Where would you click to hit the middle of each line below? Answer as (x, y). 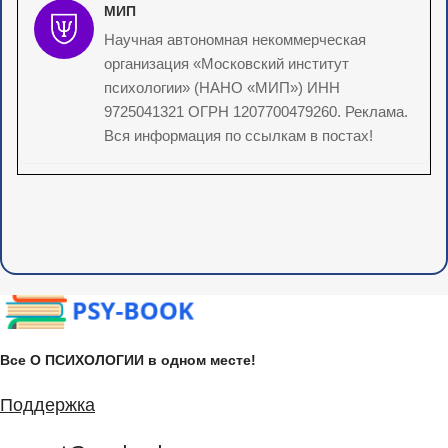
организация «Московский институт (226, 64)
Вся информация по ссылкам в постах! (238, 136)
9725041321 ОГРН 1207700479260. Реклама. (256, 112)
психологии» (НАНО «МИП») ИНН (222, 88)
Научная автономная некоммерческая (235, 40)
